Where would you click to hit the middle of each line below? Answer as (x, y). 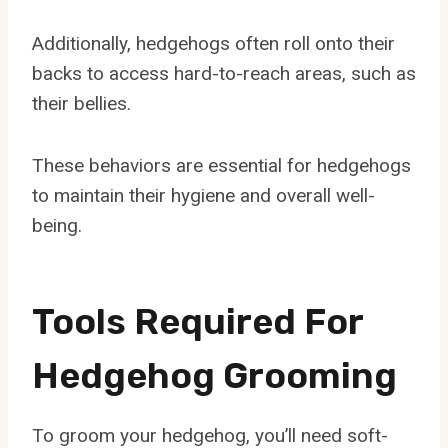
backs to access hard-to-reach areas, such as (224, 73)
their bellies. (81, 103)
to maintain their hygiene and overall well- (203, 195)
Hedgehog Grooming (214, 375)
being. (57, 225)
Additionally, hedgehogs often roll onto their (213, 43)
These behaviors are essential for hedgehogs (221, 165)
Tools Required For (197, 321)
